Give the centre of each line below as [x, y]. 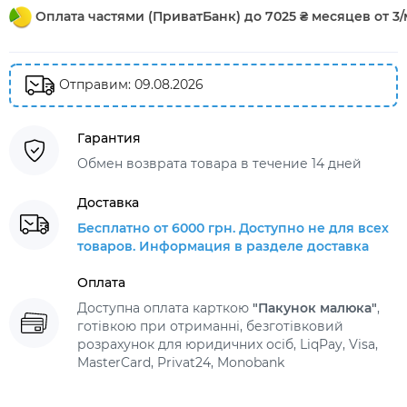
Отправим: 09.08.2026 [129, 84]
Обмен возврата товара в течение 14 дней [219, 163]
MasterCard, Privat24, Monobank [181, 363]
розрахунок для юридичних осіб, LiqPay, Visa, [228, 345]
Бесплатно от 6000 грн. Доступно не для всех [233, 228]
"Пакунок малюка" [315, 308]
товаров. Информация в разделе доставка [223, 247]
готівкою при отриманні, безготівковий [210, 327]
